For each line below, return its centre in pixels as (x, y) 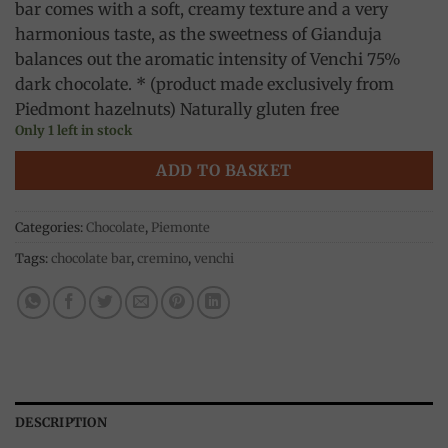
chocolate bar (91, 258)
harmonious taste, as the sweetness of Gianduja (198, 34)
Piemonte (180, 227)
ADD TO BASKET (224, 171)
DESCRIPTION (61, 422)
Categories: (50, 227)
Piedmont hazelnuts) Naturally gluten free (177, 109)
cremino (162, 258)
